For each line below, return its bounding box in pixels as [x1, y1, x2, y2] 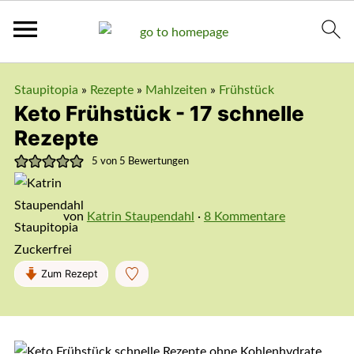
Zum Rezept [37, 268, 98, 280]
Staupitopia [13, 84, 78, 96]
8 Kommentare [203, 210, 285, 223]
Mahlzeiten [145, 84, 207, 96]
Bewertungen [125, 156, 189, 166]
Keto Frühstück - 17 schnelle [13, 101, 304, 126]
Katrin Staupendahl [86, 210, 194, 223]
